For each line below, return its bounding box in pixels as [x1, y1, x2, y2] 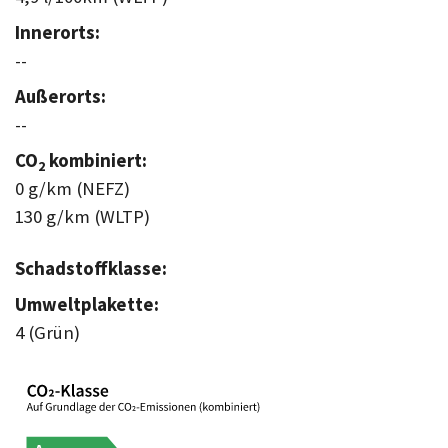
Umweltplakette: [15, 293, 159, 317]
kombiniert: [45, 149, 147, 173]
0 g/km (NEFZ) [15, 177, 130, 201]
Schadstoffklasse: [15, 257, 167, 281]
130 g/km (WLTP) [15, 205, 150, 229]
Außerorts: [15, 85, 106, 109]
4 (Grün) [15, 321, 80, 345]
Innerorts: [15, 21, 100, 45]
